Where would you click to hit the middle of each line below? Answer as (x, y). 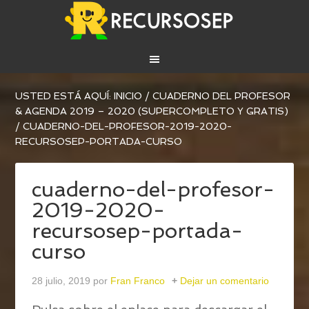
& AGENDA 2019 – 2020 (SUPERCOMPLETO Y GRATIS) (152, 111)
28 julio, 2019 (61, 281)
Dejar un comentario (225, 281)
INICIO (128, 96)
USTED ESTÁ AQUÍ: (65, 96)
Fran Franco (138, 281)
